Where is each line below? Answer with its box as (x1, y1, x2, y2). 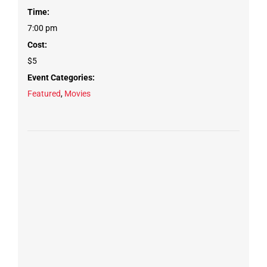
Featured (27, 88, 61, 98)
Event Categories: (27, 72, 95, 82)
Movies (64, 88, 91, 98)
